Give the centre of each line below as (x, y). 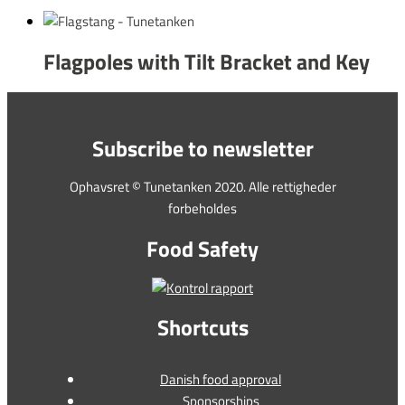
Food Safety (202, 248)
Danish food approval (221, 380)
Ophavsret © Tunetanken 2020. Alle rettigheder (202, 187)
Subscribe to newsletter (202, 148)
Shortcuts (202, 328)
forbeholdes (202, 209)
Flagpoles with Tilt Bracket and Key (207, 62)
